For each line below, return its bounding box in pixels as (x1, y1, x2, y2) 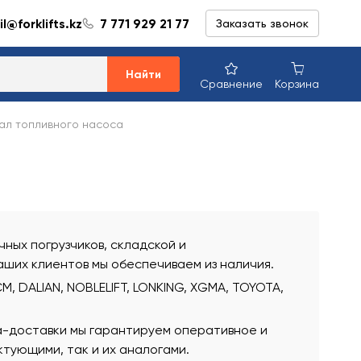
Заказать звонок (216, 17, 309, 30)
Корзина (275, 77, 319, 90)
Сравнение (200, 77, 263, 90)
